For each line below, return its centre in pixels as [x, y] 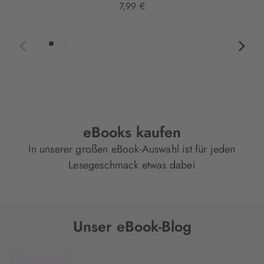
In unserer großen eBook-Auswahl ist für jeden [132, 149]
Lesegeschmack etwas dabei [132, 165]
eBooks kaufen [132, 132]
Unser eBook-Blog [132, 226]
